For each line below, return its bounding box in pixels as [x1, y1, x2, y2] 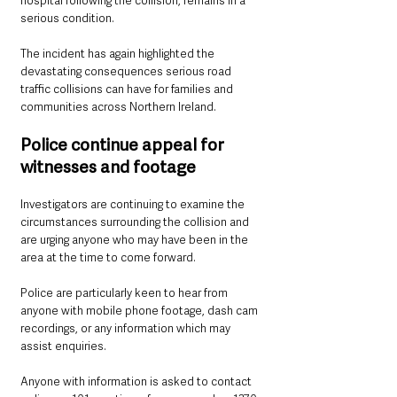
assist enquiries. [20, 339, 106, 354]
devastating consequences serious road [20, 64, 234, 80]
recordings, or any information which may [20, 321, 233, 337]
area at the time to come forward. [20, 250, 196, 266]
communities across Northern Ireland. [20, 99, 216, 115]
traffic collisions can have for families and [20, 82, 236, 97]
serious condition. [20, 11, 114, 27]
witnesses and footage [20, 156, 196, 179]
